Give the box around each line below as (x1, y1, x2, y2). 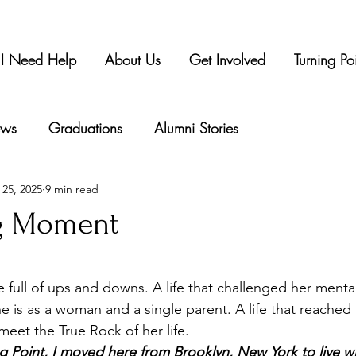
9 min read (45, 181, 99, 196)
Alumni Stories (154, 118, 238, 137)
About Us (104, 50, 161, 69)
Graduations (48, 118, 122, 137)
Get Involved (188, 50, 265, 69)
